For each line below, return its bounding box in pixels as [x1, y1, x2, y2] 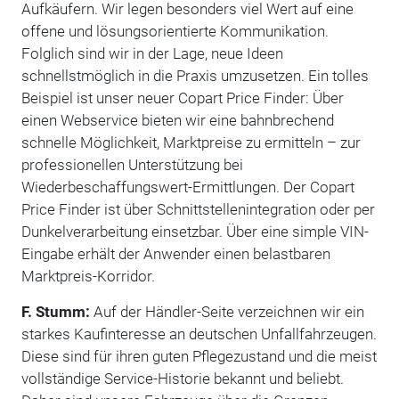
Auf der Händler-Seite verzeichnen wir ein [89, 302, 364, 321]
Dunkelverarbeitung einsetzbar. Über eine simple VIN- [20, 222, 369, 240]
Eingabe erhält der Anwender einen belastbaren [20, 244, 330, 263]
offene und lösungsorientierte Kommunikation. [20, 21, 329, 40]
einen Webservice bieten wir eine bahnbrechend [20, 110, 334, 129]
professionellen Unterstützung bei [20, 155, 243, 174]
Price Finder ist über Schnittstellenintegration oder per [20, 199, 375, 218]
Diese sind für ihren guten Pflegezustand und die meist [20, 346, 377, 365]
